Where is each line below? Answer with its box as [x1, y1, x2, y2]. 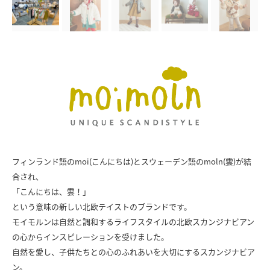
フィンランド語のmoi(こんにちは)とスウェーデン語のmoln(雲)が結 [12, 155, 251, 167]
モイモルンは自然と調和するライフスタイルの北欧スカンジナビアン [12, 215, 254, 227]
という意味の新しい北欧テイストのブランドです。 [12, 200, 192, 212]
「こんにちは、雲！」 [12, 185, 90, 197]
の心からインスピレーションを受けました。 [12, 230, 169, 242]
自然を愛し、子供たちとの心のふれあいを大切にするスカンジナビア [12, 245, 255, 257]
